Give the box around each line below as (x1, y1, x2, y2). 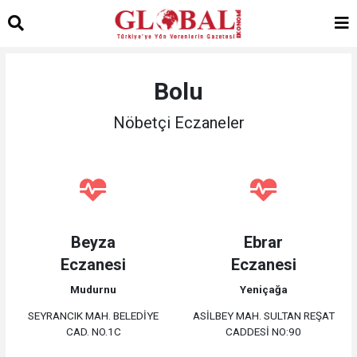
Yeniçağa (239, 282, 288, 296)
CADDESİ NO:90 (226, 325, 302, 339)
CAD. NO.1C (65, 325, 121, 339)
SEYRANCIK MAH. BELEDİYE (28, 309, 159, 323)
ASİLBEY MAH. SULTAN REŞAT (192, 309, 335, 323)
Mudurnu (70, 282, 117, 296)
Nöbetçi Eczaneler (112, 112, 245, 132)
